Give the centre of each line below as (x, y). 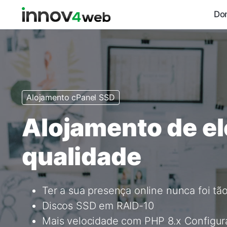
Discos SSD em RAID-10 (98, 205)
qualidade (82, 156)
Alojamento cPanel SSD (71, 98)
